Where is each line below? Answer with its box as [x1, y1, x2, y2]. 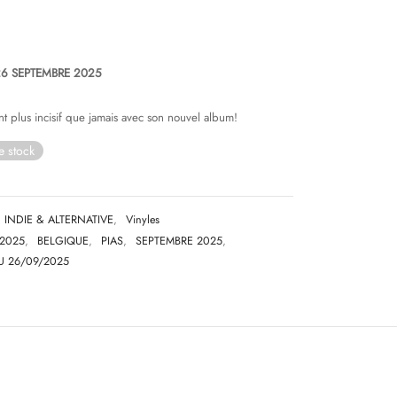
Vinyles [126, 212, 160, 229]
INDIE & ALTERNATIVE [4, 212, 113, 229]
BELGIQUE [37, 232, 89, 249]
